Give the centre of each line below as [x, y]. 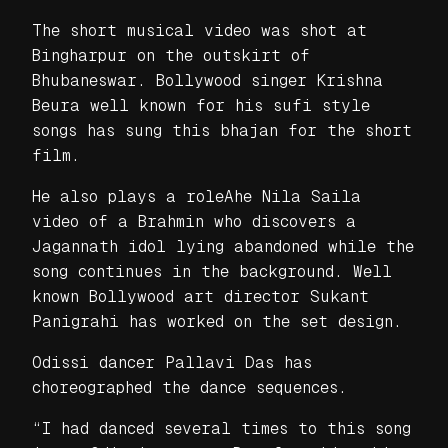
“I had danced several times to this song [221, 428]
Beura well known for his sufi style [201, 105]
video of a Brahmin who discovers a [194, 221]
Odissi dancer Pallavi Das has [172, 362]
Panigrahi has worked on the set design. [217, 321]
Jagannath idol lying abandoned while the [223, 246]
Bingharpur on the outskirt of [171, 55]
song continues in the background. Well [212, 271]
